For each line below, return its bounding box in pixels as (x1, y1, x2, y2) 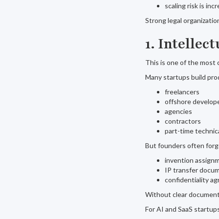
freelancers (165, 88, 199, 96)
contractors (165, 117, 201, 125)
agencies (165, 107, 192, 115)
